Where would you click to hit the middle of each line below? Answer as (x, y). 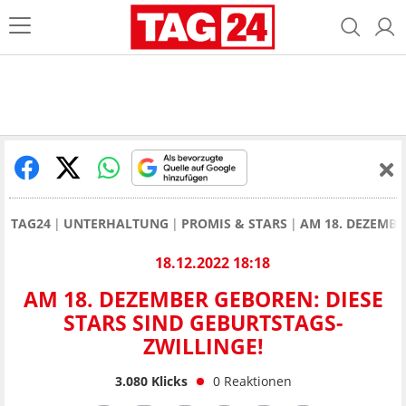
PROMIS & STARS (234, 223)
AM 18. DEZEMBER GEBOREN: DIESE (203, 300)
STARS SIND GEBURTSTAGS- (203, 323)
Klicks (167, 381)
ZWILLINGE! (203, 347)
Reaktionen (257, 381)
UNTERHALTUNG (116, 223)
